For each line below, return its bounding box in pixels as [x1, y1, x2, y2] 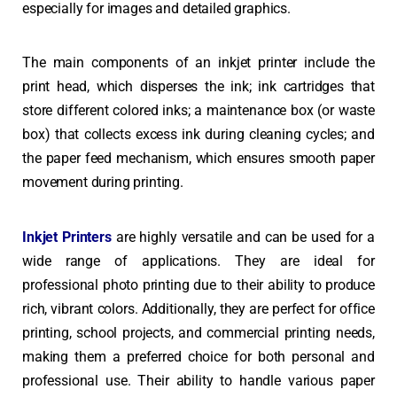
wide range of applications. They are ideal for [22, 252, 375, 269]
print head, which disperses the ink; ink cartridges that [22, 78, 375, 96]
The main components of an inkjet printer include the [22, 54, 375, 72]
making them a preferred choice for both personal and [22, 347, 375, 365]
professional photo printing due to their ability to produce [22, 276, 375, 293]
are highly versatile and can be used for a [111, 228, 375, 245]
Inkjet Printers [22, 228, 112, 245]
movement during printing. [22, 174, 183, 191]
